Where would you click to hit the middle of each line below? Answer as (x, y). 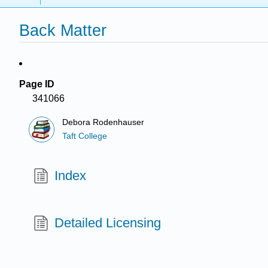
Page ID (37, 84)
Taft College (85, 136)
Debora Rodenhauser (103, 123)
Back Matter (63, 31)
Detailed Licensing (108, 223)
